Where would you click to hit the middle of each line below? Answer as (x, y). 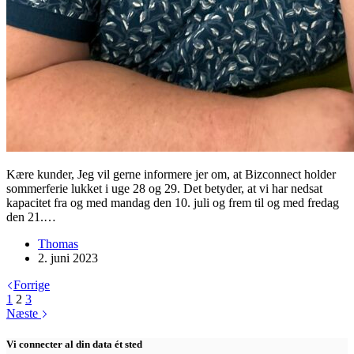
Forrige (32, 285)
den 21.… (31, 217)
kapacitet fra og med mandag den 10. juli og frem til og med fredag (173, 203)
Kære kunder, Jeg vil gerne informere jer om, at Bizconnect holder (171, 174)
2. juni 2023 (68, 258)
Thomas (58, 244)
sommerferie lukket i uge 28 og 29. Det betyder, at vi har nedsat (164, 188)
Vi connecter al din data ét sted (74, 345)
